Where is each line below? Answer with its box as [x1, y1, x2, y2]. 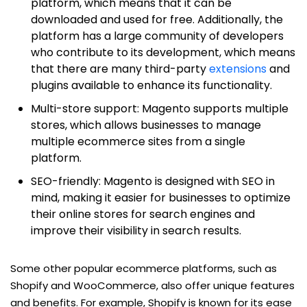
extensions [206, 60, 267, 77]
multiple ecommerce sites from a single [31, 133, 245, 149]
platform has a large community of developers [31, 27, 284, 44]
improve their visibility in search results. [31, 222, 241, 238]
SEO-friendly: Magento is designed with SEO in [31, 173, 275, 189]
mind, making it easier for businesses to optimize [31, 189, 291, 206]
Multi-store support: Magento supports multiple [31, 100, 288, 116]
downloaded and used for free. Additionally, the [31, 11, 283, 27]
